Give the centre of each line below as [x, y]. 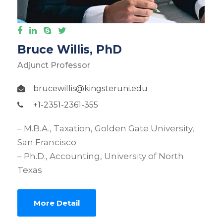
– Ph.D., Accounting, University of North [101, 156]
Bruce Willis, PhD [70, 50]
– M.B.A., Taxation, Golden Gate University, [106, 129]
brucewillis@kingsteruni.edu [90, 89]
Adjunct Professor [54, 65]
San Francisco [47, 142]
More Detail [57, 203]
